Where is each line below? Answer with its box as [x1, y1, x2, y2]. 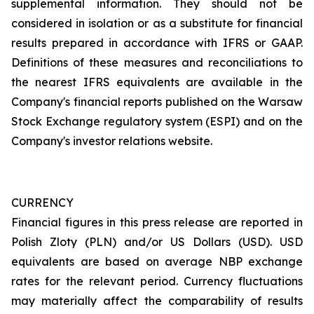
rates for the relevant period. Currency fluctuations [11, 274, 303, 288]
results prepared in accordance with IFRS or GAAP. [11, 36, 303, 50]
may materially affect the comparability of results [11, 294, 303, 308]
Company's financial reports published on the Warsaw [11, 95, 303, 109]
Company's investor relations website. [11, 134, 212, 148]
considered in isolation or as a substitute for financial [11, 16, 303, 30]
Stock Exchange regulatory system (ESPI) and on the [11, 114, 303, 128]
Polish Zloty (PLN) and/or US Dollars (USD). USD [11, 235, 303, 249]
